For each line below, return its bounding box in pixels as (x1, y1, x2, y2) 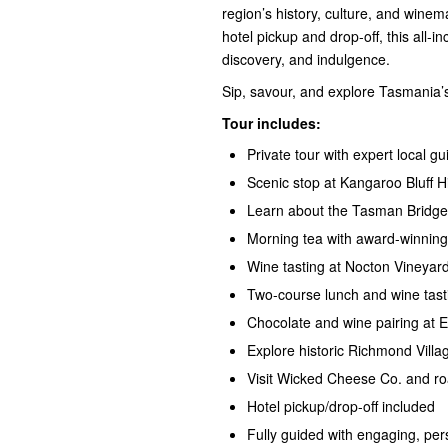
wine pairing (339, 311, 419, 332)
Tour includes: (222, 112, 321, 133)
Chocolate (247, 311, 315, 332)
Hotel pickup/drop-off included (247, 395, 435, 416)
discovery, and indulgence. (222, 48, 390, 69)
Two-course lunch (247, 283, 363, 304)
